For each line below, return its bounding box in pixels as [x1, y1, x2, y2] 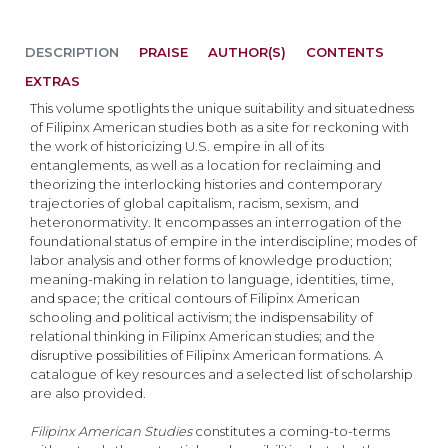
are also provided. [30, 385, 146, 401]
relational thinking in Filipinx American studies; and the [30, 328, 375, 344]
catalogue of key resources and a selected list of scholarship [30, 366, 413, 382]
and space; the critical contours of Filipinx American [30, 290, 360, 306]
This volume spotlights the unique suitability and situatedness [30, 100, 414, 116]
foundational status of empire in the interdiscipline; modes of [30, 233, 417, 249]
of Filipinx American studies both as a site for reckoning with [30, 119, 409, 135]
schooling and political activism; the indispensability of [30, 309, 373, 325]
